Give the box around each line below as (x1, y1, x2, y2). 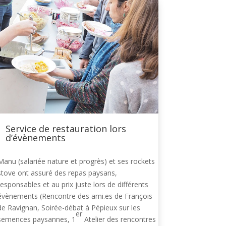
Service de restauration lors (5, 123, 126, 135)
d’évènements (5, 132, 66, 144)
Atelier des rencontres (82, 214, 156, 224)
